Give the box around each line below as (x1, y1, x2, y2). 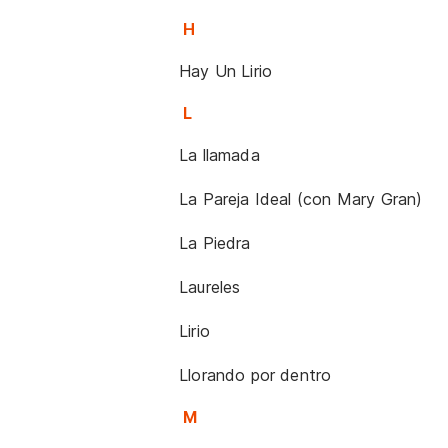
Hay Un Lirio (179, 61, 273, 81)
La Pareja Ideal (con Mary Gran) (179, 189, 423, 209)
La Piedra (179, 233, 251, 253)
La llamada (179, 145, 260, 165)
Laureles (179, 277, 241, 297)
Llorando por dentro (179, 365, 332, 385)
